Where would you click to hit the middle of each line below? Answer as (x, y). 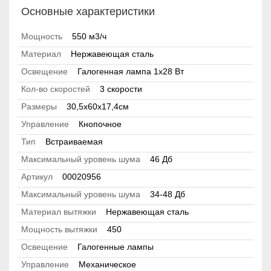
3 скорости (121, 89)
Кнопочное (100, 124)
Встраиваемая (74, 142)
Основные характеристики (88, 12)
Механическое (107, 265)
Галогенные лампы (116, 247)
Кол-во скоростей (56, 89)
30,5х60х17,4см (98, 107)
